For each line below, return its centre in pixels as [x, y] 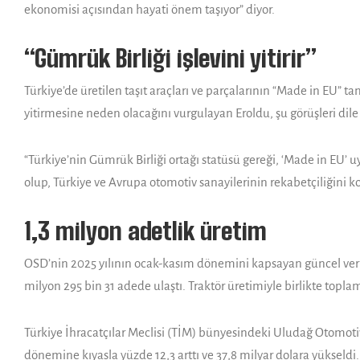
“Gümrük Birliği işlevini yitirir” [170, 57]
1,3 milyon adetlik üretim [145, 230]
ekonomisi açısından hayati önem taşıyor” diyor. [149, 9]
